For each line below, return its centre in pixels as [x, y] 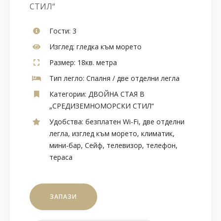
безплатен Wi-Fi [112, 121]
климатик [157, 133]
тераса [61, 157]
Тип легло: [67, 78]
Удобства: [66, 121]
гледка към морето [108, 46]
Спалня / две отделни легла [132, 78]
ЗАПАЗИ [63, 196]
